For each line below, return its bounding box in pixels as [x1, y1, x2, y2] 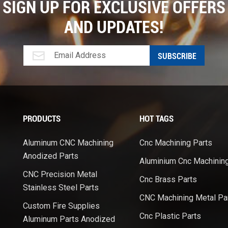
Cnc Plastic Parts [139, 211, 201, 221]
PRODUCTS [22, 113, 61, 124]
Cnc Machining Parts [139, 138, 212, 148]
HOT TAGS [139, 113, 174, 124]
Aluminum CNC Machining [22, 138, 113, 148]
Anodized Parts [22, 151, 78, 161]
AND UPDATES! [64, 17, 164, 38]
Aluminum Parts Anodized [22, 214, 115, 224]
